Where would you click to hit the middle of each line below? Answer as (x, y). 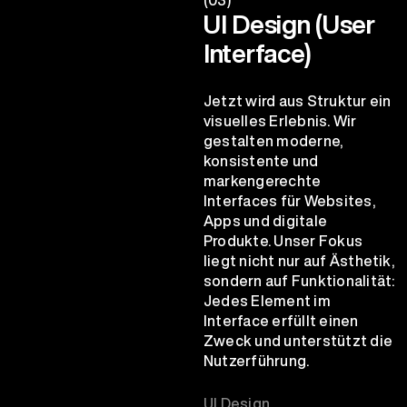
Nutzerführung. (257, 360)
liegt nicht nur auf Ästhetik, (299, 260)
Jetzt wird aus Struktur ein (298, 100)
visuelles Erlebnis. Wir (280, 120)
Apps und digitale (266, 220)
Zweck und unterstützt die (298, 340)
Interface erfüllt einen (281, 320)
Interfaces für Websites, (289, 200)
